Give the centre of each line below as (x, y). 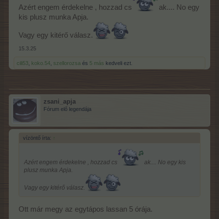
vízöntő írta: (38, 138)
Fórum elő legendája (67, 109)
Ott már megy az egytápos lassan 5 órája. (86, 209)
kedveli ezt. (118, 63)
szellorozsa (67, 63)
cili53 (22, 63)
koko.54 (41, 63)
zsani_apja (60, 102)
